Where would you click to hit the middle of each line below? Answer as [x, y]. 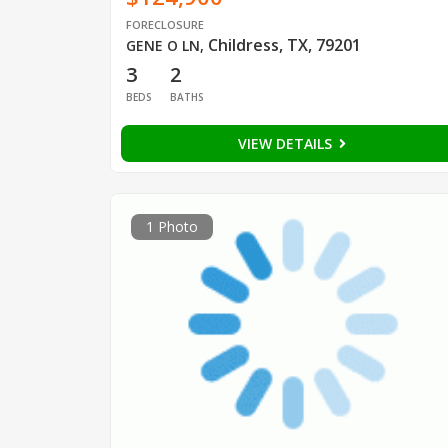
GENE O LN [162, 45]
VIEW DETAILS [286, 143]
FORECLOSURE [164, 24]
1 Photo [171, 226]
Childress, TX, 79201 [284, 44]
